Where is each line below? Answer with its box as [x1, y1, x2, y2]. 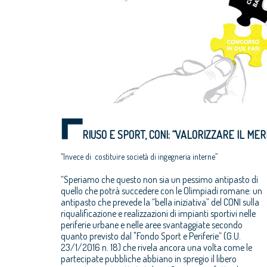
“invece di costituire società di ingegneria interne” [65, 151, 218, 162]
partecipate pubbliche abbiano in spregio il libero [61, 252, 237, 265]
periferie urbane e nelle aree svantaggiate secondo [61, 218, 243, 231]
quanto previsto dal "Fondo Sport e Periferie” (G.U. [61, 229, 241, 242]
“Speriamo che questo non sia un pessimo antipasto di [61, 173, 258, 185]
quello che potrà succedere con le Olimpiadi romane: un [61, 184, 262, 197]
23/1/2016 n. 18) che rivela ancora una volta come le [61, 241, 252, 253]
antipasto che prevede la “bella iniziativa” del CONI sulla [61, 195, 259, 208]
